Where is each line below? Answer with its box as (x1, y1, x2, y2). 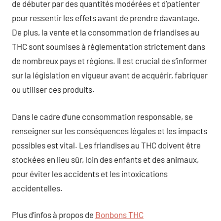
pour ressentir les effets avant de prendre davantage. (12, 13, 200, 23)
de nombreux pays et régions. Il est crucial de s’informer (12, 56, 207, 66)
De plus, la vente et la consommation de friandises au (12, 27, 199, 37)
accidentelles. (12, 183, 63, 193)
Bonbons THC (95, 210, 144, 220)
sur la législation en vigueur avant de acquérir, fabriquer (12, 70, 208, 80)
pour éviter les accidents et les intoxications (12, 168, 168, 179)
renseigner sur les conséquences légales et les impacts (12, 125, 207, 136)
